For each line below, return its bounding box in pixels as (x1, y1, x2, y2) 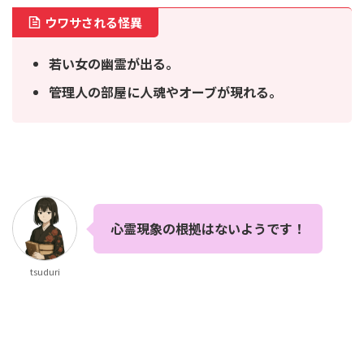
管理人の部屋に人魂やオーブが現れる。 (49, 82, 282, 102)
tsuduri (29, 265, 60, 279)
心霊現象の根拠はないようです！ (110, 219, 305, 239)
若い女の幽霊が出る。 (49, 54, 179, 74)
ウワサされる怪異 (45, 14, 142, 32)
